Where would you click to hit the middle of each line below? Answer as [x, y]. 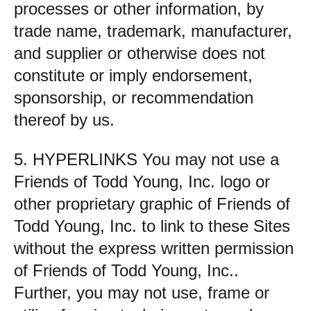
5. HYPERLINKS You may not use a [146, 159]
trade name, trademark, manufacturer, [153, 31]
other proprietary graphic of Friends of [152, 204]
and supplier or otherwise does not [140, 53]
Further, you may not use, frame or [142, 293]
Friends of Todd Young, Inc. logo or [142, 182]
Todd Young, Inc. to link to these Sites [152, 226]
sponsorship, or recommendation [134, 98]
